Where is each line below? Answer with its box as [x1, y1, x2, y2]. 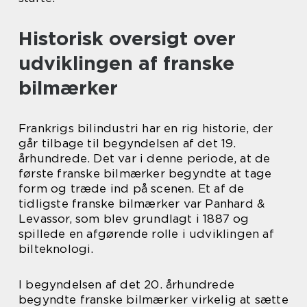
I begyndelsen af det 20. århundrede [19, 278, 234, 291]
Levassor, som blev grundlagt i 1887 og [19, 212, 249, 225]
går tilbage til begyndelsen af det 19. [19, 136, 236, 150]
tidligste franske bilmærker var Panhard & [19, 197, 265, 210]
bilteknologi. [19, 242, 94, 256]
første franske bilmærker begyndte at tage [19, 167, 272, 180]
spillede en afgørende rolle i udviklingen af [19, 227, 274, 241]
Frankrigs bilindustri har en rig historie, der [19, 121, 273, 135]
